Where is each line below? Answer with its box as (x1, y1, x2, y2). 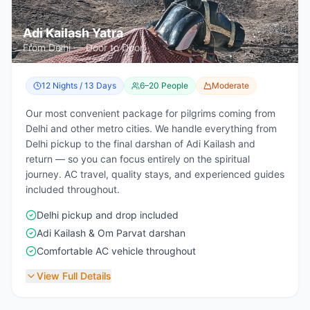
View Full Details (37, 270, 111, 282)
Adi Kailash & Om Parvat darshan (37, 227, 185, 239)
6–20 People (140, 80, 188, 91)
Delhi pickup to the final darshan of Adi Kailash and (26, 138, 255, 149)
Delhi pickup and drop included (37, 209, 179, 221)
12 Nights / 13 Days (42, 80, 116, 91)
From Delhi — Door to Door (23, 42, 143, 53)
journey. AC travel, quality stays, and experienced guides (26, 168, 284, 180)
